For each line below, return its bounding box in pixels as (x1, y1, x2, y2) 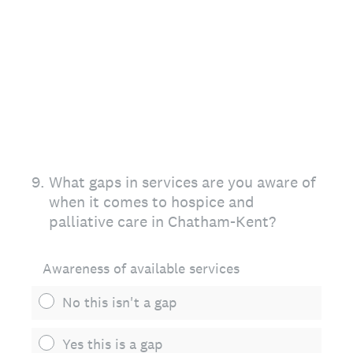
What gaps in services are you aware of (49, 172, 315, 192)
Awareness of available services (43, 259, 240, 277)
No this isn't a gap (62, 293, 176, 311)
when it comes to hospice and (49, 191, 255, 212)
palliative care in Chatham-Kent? (49, 211, 276, 232)
